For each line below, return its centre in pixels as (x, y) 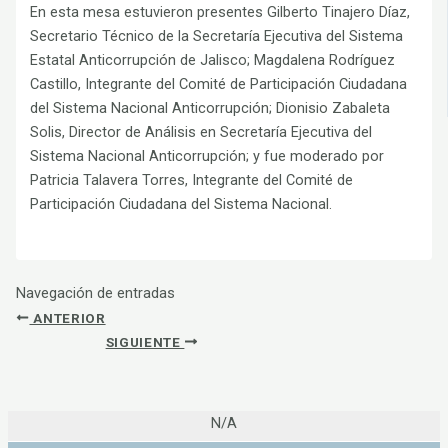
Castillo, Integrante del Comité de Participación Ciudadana (219, 83)
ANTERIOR (67, 317)
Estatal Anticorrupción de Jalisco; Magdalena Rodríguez (213, 59)
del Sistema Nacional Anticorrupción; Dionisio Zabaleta (210, 107)
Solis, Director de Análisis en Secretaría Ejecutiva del (201, 131)
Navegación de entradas (95, 293)
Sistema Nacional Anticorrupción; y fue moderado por (207, 155)
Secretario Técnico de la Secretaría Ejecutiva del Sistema (217, 35)
